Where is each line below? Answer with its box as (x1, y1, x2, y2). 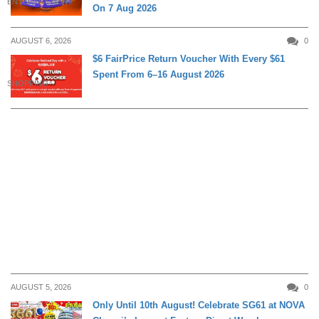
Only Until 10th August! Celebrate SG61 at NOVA (93, 299, 305, 310)
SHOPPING (7, 78, 48, 88)
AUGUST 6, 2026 (11, 36, 71, 46)
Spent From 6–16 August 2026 (93, 69, 224, 80)
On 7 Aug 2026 (93, 3, 157, 14)
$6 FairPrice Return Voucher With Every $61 (93, 53, 285, 65)
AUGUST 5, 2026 (11, 282, 71, 291)
